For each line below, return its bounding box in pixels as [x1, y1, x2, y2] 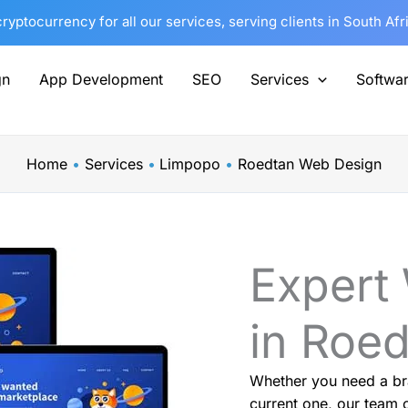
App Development [39, 69, 163, 88]
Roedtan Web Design [237, 155, 382, 173]
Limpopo [159, 155, 221, 173]
